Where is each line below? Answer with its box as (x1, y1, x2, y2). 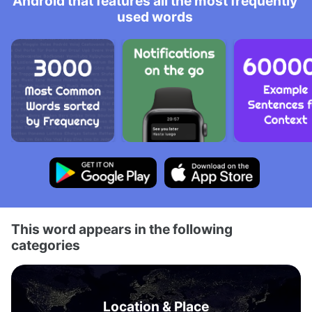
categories (11, 237, 80, 253)
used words (116, 8, 193, 25)
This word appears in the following (11, 221, 233, 237)
